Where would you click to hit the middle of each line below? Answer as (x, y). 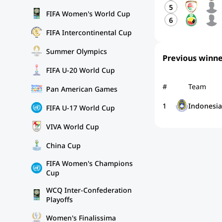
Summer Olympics (77, 51)
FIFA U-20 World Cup (81, 70)
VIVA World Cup (73, 126)
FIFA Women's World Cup (88, 13)
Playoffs (59, 199)
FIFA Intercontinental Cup (89, 32)
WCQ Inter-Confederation (89, 190)
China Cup (63, 145)
